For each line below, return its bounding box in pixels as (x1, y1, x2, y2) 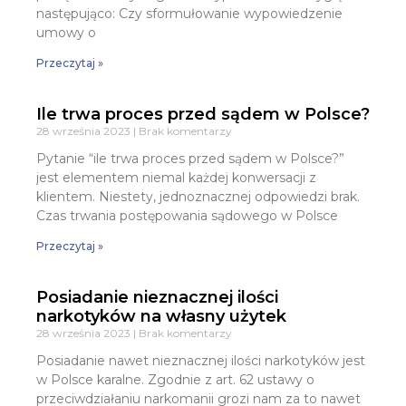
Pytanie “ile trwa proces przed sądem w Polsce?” (36, 150, 344, 167)
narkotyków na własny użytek (36, 305, 286, 326)
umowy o (36, 24, 96, 41)
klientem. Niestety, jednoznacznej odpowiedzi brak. (36, 188, 360, 205)
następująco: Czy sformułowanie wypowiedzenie (36, 5, 343, 22)
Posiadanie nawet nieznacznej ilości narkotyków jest (36, 352, 365, 369)
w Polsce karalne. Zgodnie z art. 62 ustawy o (36, 371, 314, 388)
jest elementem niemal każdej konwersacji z (36, 169, 316, 186)
